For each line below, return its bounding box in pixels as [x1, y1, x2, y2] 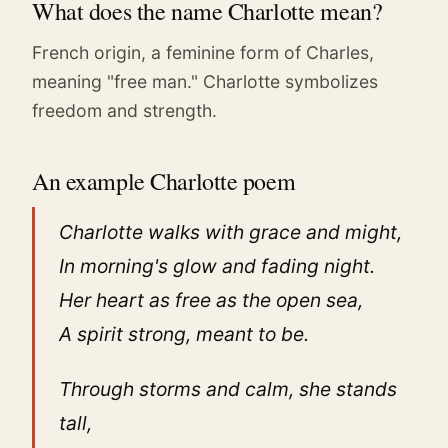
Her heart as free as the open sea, [59, 287, 363, 312]
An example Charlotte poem [32, 164, 296, 197]
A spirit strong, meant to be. [59, 321, 309, 346]
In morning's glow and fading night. [59, 253, 375, 278]
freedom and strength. [32, 99, 217, 121]
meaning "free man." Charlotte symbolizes [32, 70, 378, 92]
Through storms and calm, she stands [59, 377, 397, 402]
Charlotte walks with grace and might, [59, 219, 402, 244]
